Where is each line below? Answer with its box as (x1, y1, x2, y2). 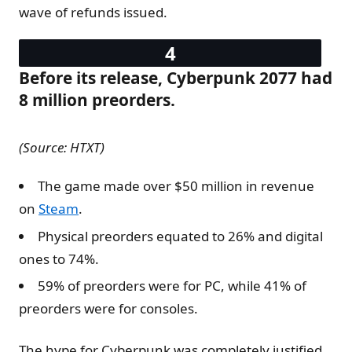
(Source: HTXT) (19, 138, 104, 157)
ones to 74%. (19, 249, 99, 268)
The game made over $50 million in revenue (38, 177, 314, 196)
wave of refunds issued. (19, 3, 167, 22)
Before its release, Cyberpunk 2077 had (19, 67, 332, 90)
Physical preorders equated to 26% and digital (38, 226, 323, 245)
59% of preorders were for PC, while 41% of (38, 277, 306, 295)
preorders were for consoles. (19, 299, 198, 318)
